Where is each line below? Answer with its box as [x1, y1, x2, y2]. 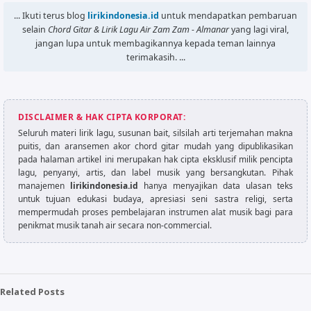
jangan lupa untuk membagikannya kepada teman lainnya [35, 37, 276, 49]
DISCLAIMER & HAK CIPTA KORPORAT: [18, 111, 185, 123]
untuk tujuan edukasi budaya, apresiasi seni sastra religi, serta [18, 193, 293, 205]
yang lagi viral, [229, 24, 289, 35]
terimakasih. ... [126, 51, 185, 63]
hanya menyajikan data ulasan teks [138, 180, 293, 192]
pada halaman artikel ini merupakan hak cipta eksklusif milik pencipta [18, 153, 293, 165]
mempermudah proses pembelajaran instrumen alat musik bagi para [18, 206, 293, 218]
